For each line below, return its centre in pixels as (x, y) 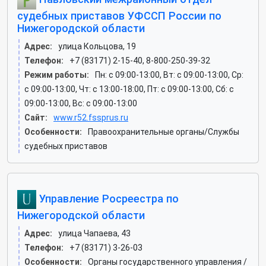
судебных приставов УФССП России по (119, 16)
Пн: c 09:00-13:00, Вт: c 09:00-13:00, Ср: (169, 75)
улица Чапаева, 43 (94, 233)
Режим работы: (57, 75)
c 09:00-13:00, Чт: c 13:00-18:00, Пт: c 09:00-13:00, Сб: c (129, 89)
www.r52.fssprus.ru (91, 118)
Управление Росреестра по (107, 198)
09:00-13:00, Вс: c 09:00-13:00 (81, 103)
